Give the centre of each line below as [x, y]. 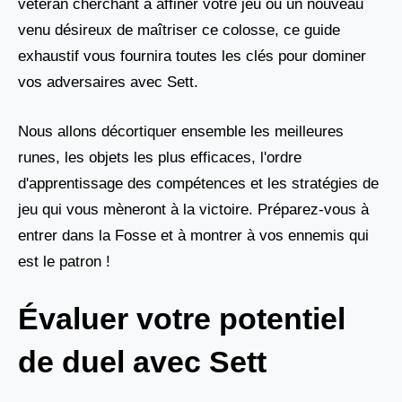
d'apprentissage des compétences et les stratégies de [198, 183]
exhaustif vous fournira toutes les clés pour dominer [192, 56]
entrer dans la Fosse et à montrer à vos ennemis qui [193, 235]
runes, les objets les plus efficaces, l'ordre [160, 157]
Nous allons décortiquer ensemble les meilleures [181, 131]
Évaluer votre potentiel [182, 319]
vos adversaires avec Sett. [108, 82]
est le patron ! [64, 261]
